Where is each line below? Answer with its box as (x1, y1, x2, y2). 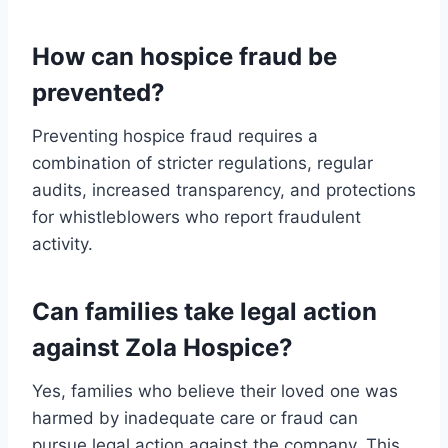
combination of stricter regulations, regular (32, 153, 373, 174)
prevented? (32, 78, 165, 108)
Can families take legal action (32, 297, 377, 327)
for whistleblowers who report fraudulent (32, 207, 361, 228)
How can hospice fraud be (32, 42, 337, 72)
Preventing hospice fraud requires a (32, 126, 318, 147)
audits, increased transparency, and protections (32, 180, 416, 201)
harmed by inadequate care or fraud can (32, 408, 358, 429)
